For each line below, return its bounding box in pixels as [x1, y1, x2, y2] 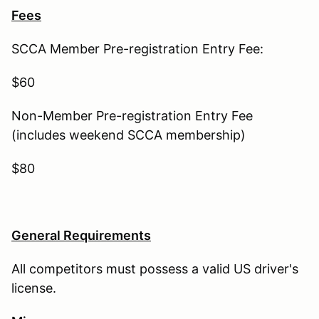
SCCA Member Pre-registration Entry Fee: [11, 41, 263, 56]
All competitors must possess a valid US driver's [11, 261, 298, 276]
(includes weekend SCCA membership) [11, 127, 246, 142]
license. [11, 280, 60, 296]
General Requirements [11, 227, 151, 243]
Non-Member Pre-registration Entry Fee [11, 108, 253, 123]
